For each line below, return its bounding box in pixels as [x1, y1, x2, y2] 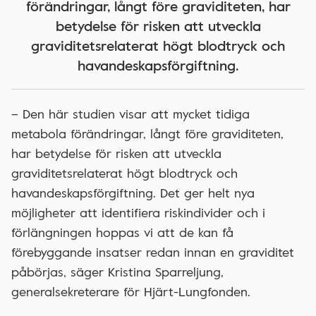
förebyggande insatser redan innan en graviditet [11, 243, 294, 262]
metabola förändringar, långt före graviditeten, [11, 124, 284, 143]
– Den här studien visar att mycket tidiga [11, 104, 250, 123]
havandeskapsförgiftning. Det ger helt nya [11, 183, 255, 202]
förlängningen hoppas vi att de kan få [11, 223, 233, 242]
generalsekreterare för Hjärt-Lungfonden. [11, 282, 250, 301]
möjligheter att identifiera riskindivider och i [11, 203, 265, 222]
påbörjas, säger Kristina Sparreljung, [11, 262, 224, 281]
